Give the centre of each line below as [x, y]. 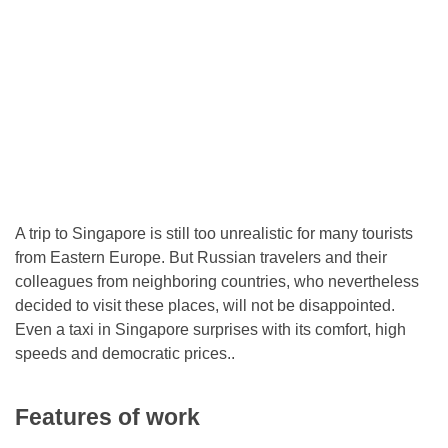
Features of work [107, 417]
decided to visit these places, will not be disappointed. [205, 305]
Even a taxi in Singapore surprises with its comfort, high [210, 329]
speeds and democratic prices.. [125, 353]
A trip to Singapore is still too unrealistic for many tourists [214, 233]
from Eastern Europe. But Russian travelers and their [201, 257]
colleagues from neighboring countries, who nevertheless [217, 281]
